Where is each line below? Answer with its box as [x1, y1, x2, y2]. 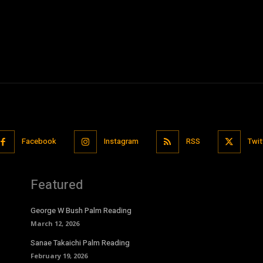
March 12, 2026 [31, 218, 79, 228]
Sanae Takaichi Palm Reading [31, 237, 130, 248]
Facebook [21, 136, 56, 147]
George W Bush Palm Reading [31, 204, 131, 216]
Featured [31, 175, 83, 194]
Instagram [103, 136, 139, 147]
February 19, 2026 [31, 251, 87, 260]
